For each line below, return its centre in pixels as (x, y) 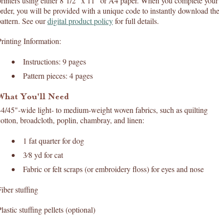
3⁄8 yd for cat (43, 155)
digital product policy (80, 21)
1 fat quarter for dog (54, 141)
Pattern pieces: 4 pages (58, 76)
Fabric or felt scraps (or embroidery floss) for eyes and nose (113, 169)
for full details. (136, 21)
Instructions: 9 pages (55, 61)
